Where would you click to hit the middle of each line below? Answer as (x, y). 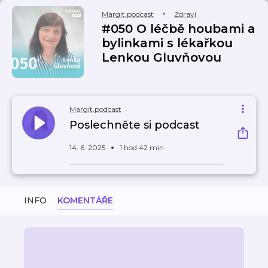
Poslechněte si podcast (135, 125)
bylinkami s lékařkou (167, 43)
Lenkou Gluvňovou (162, 57)
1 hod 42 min (142, 147)
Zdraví (185, 14)
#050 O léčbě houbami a (179, 29)
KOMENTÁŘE (85, 200)
